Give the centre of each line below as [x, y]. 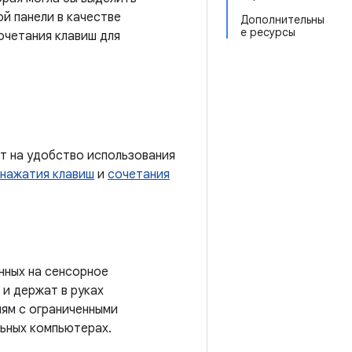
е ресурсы [268, 32]
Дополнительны [282, 20]
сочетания [139, 174]
